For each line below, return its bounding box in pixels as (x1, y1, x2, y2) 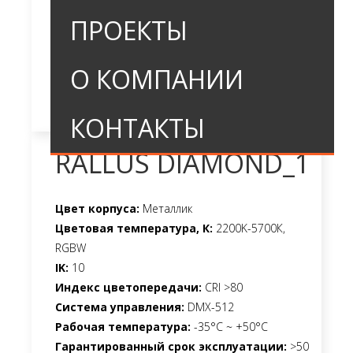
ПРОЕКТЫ (70, 13, 188, 47)
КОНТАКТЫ (70, 111, 205, 145)
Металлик (139, 200, 192, 216)
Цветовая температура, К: (55, 220, 213, 236)
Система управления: (55, 299, 184, 314)
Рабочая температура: (55, 318, 191, 334)
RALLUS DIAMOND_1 (55, 144, 310, 181)
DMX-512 (184, 299, 234, 314)
